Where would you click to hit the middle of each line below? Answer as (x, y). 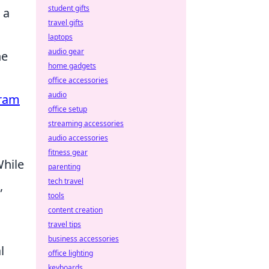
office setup (68, 109)
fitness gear (68, 152)
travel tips (65, 224)
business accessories (83, 239)
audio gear (66, 51)
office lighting (71, 253)
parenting (64, 167)
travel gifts (66, 23)
